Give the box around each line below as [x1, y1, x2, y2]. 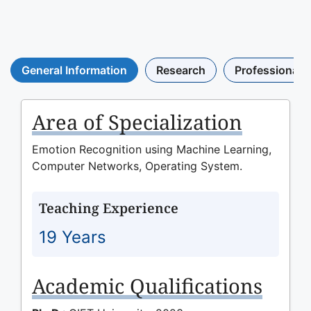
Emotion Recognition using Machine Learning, [32, 142, 271, 157]
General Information [22, 63, 127, 78]
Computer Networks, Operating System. [32, 159, 242, 174]
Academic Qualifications [32, 272, 262, 300]
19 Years [39, 227, 106, 248]
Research [156, 63, 205, 78]
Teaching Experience [39, 199, 178, 218]
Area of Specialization [32, 108, 242, 136]
